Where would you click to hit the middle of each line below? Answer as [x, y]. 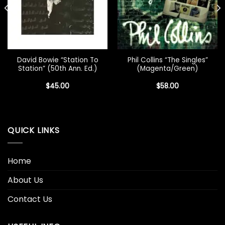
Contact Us [30, 199]
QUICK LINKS [34, 131]
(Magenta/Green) [167, 68]
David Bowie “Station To [58, 60]
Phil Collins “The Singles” [167, 60]
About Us [25, 180]
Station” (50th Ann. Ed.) [58, 68]
